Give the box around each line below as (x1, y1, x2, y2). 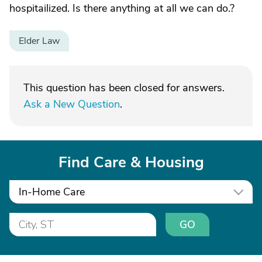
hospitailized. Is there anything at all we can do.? (9, 1, 235, 15)
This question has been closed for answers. (23, 81, 225, 95)
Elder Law (19, 35, 60, 47)
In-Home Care (19, 185, 85, 199)
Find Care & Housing (58, 152, 204, 173)
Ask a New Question (23, 97, 120, 111)
